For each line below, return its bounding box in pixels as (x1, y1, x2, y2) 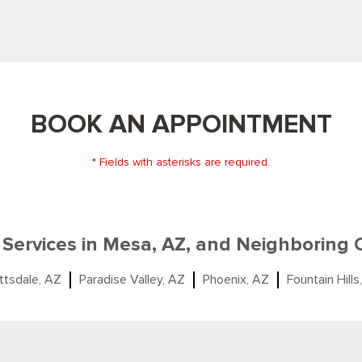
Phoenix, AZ (203, 271, 269, 288)
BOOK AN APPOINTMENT (30, 109, 332, 141)
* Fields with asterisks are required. (92, 155, 270, 169)
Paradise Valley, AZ (79, 271, 185, 288)
